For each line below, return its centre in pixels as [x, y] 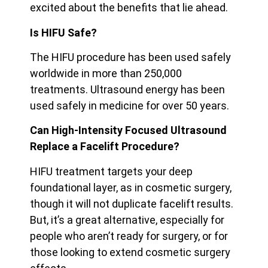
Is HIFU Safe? [63, 32]
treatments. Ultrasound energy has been [127, 90]
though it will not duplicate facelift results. [132, 203]
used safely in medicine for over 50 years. [130, 106]
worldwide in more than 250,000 [106, 74]
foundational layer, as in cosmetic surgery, [131, 187]
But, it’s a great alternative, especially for [127, 220]
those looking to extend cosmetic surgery [130, 252]
